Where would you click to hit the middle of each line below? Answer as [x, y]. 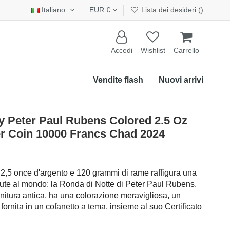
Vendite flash [118, 80]
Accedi [122, 51]
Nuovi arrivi [181, 80]
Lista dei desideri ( [170, 10]
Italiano [54, 10]
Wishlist [153, 51]
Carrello [186, 51]
